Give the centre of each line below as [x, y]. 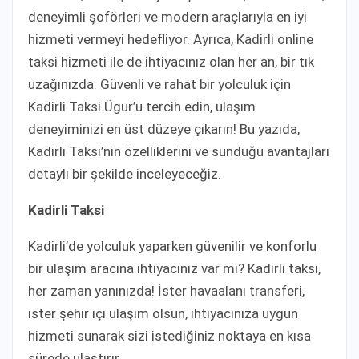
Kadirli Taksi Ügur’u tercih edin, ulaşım [142, 106]
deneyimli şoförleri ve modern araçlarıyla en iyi [167, 16]
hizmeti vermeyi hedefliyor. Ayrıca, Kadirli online [171, 39]
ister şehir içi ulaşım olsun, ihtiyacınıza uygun [163, 313]
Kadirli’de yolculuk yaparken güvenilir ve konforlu [172, 246]
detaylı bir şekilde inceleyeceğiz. [125, 173]
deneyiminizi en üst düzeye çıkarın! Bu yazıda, [164, 129]
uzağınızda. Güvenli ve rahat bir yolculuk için [159, 84]
